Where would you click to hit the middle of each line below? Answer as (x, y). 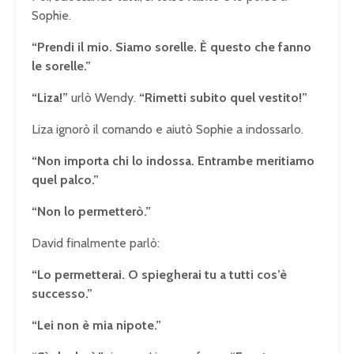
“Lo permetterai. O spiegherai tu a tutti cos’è (159, 275)
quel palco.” (65, 180)
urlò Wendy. (104, 98)
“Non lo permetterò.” (91, 212)
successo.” (62, 294)
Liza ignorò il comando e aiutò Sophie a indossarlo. (168, 130)
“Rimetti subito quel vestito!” (223, 98)
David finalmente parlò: (96, 243)
